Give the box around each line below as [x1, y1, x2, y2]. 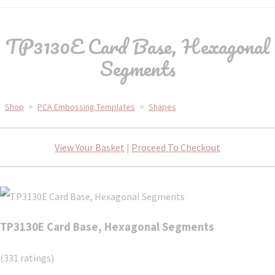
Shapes [149, 101, 176, 112]
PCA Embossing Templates [37, 101, 135, 112]
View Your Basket [55, 141, 125, 153]
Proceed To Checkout [131, 141, 220, 153]
